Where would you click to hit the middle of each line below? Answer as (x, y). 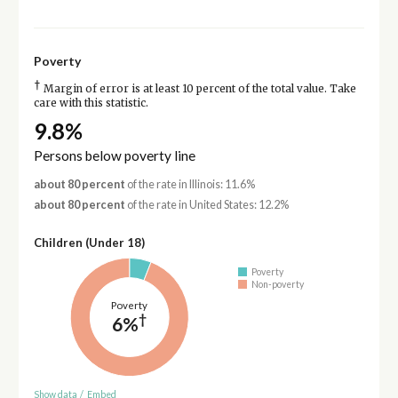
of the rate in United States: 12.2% (207, 205)
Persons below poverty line (114, 156)
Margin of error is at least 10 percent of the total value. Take (198, 88)
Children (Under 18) (89, 243)
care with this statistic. (91, 103)
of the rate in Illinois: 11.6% (190, 185)
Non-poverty (278, 285)
